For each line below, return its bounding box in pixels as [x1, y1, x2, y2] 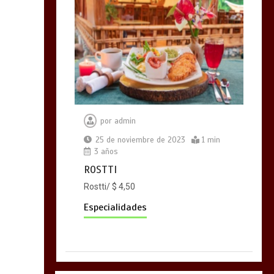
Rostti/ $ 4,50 [83, 181, 135, 191]
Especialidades [83, 201, 147, 213]
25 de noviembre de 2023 [95, 135, 185, 145]
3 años [91, 146, 118, 157]
